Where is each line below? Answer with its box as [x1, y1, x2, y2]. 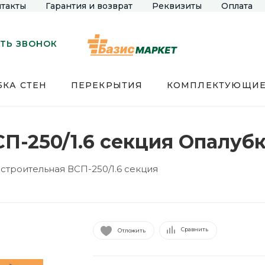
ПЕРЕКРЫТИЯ [70, 80, 143, 91]
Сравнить [180, 225, 208, 232]
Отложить [117, 227, 146, 234]
